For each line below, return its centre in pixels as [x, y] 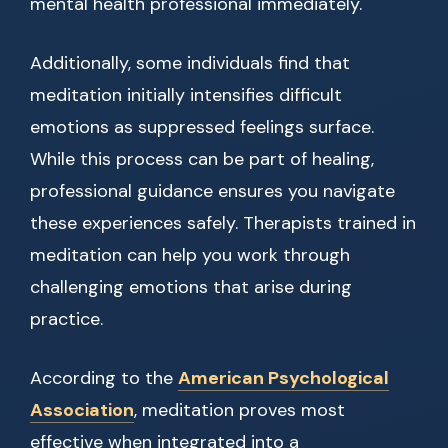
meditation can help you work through [190, 255]
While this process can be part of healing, [202, 159]
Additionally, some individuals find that [190, 63]
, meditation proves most [239, 410]
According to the [104, 378]
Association [82, 410]
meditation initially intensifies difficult [186, 95]
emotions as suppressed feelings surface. [202, 127]
